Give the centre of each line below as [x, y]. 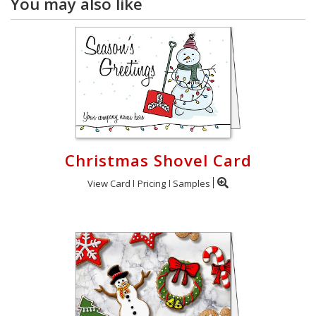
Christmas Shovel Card [158, 160]
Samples [192, 183]
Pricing [152, 183]
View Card [109, 183]
